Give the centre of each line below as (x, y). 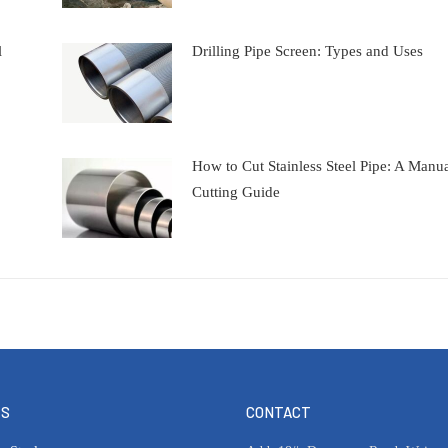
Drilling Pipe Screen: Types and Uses (307, 50)
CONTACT (278, 411)
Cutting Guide (235, 191)
